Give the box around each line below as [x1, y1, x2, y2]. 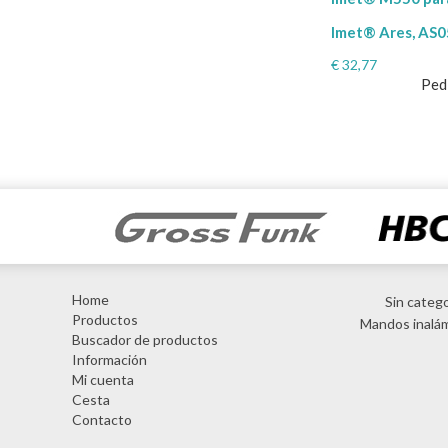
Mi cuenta [72, 371, 134, 389]
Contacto [72, 411, 132, 429]
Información [72, 351, 147, 369]
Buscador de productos [72, 331, 218, 349]
